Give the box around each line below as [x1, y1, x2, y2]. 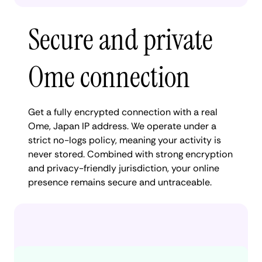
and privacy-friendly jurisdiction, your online [28, 162, 219, 174]
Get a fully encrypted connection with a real [28, 106, 218, 118]
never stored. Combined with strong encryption [28, 148, 233, 160]
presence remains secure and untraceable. [28, 176, 212, 188]
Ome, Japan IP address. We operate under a [28, 120, 216, 132]
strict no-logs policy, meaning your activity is [28, 134, 221, 146]
